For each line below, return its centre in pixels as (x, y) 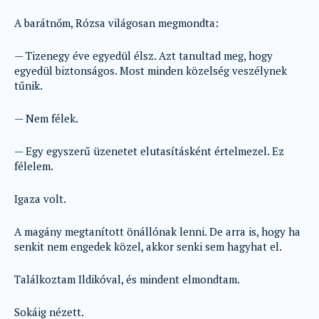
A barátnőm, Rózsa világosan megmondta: (116, 23)
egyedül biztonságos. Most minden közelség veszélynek (151, 70)
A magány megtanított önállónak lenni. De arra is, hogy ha (157, 231)
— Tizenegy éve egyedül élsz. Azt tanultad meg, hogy (143, 56)
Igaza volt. (40, 199)
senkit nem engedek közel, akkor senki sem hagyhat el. (148, 246)
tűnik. (28, 85)
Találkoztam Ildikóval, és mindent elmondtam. (127, 279)
